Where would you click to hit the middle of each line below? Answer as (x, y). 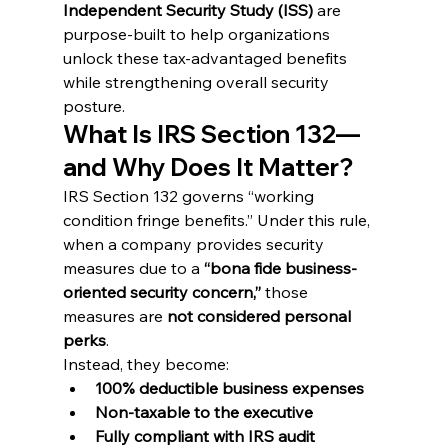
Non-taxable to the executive (203, 412)
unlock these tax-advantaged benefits (206, 58)
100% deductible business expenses (229, 388)
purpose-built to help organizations (198, 34)
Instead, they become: (145, 364)
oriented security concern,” (161, 292)
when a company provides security (195, 244)
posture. (93, 106)
